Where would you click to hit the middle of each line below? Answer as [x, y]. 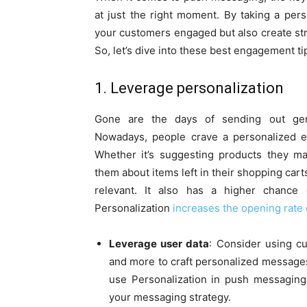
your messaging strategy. [170, 297]
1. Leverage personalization [189, 88]
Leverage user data [159, 244]
